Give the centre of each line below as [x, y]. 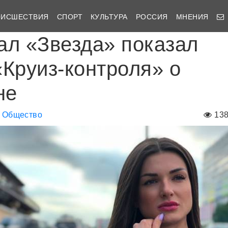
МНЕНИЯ [192, 17]
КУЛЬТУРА [109, 17]
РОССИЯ [152, 17]
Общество [22, 115]
